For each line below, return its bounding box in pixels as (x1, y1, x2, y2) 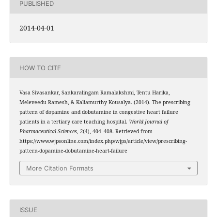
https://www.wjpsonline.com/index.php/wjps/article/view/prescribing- (19, 138, 187, 145)
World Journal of (128, 118, 168, 125)
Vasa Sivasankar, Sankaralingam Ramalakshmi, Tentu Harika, (19, 89, 170, 96)
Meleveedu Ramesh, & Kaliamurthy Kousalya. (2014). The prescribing (19, 99, 190, 106)
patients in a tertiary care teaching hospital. (19, 118, 129, 125)
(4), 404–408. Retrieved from (82, 128, 153, 135)
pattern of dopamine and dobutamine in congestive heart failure (19, 108, 178, 116)
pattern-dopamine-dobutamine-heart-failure (19, 147, 127, 155)
